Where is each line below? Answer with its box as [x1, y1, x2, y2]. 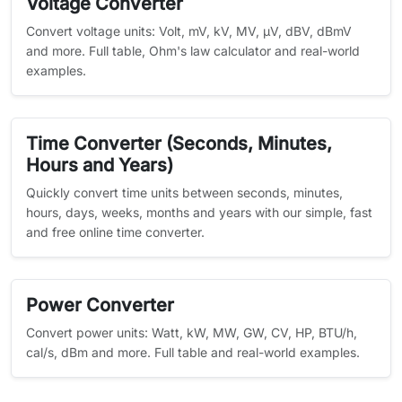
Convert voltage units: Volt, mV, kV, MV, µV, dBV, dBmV [26, 23, 352, 39]
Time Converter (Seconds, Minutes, [26, 133, 332, 154]
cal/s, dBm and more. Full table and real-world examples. [26, 345, 360, 360]
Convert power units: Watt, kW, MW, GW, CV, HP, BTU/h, [26, 325, 357, 340]
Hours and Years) [26, 154, 173, 176]
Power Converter [26, 294, 174, 316]
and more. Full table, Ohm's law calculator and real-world [26, 43, 360, 58]
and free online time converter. [26, 224, 205, 240]
